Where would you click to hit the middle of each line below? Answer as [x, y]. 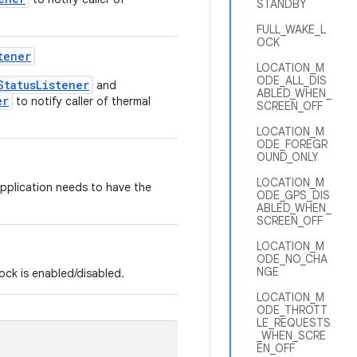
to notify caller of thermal [82, 101]
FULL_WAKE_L [291, 29]
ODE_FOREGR [292, 144]
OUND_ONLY [287, 157]
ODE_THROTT [292, 310]
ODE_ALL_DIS [292, 80]
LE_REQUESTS [294, 323]
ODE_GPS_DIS [293, 195]
